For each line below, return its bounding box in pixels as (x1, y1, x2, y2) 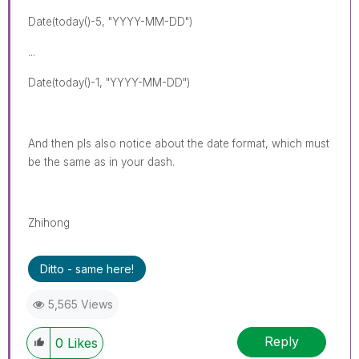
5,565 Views (48, 296, 113, 311)
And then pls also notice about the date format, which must (28, 136, 329, 150)
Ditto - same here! (40, 261, 134, 276)
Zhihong (28, 216, 70, 229)
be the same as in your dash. (28, 155, 175, 168)
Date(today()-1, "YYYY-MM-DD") (28, 75, 190, 89)
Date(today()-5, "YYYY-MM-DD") (28, 14, 192, 28)
